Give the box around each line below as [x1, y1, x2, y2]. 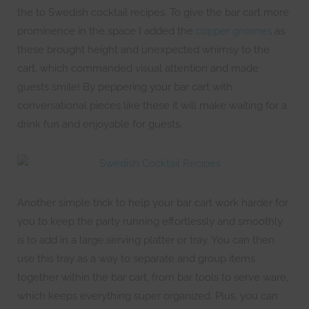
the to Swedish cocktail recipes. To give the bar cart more [17, 6, 289, 19]
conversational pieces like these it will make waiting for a [17, 99, 287, 112]
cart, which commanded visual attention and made [17, 62, 259, 74]
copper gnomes [196, 25, 272, 37]
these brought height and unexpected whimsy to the [17, 43, 270, 56]
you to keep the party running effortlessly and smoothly [17, 215, 283, 228]
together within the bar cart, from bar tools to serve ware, [17, 271, 288, 283]
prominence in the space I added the [17, 25, 196, 37]
